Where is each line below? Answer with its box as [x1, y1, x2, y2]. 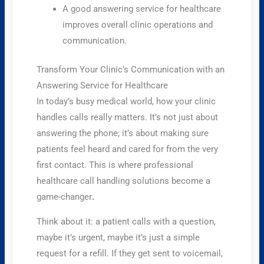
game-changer [37, 191, 93, 202]
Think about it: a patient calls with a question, [37, 216, 216, 227]
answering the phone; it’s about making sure [37, 127, 209, 138]
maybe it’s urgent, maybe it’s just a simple [37, 232, 200, 243]
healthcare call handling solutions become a [37, 175, 211, 186]
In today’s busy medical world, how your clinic [37, 95, 216, 107]
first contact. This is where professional [37, 159, 194, 170]
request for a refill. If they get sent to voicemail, [37, 247, 223, 259]
